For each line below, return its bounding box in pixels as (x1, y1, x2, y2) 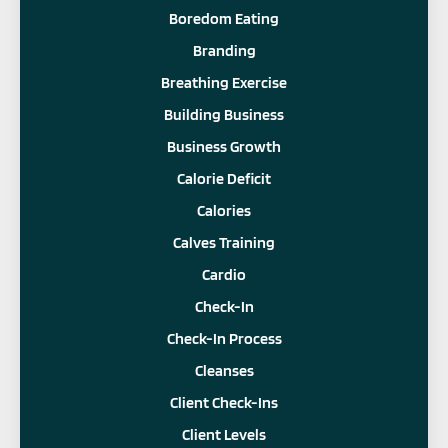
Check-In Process (166, 328, 282, 348)
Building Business (164, 104, 284, 124)
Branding (192, 40, 256, 60)
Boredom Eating (169, 8, 279, 28)
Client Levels (182, 424, 266, 444)
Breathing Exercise (161, 72, 287, 92)
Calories (197, 200, 251, 220)
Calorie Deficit (177, 168, 271, 188)
